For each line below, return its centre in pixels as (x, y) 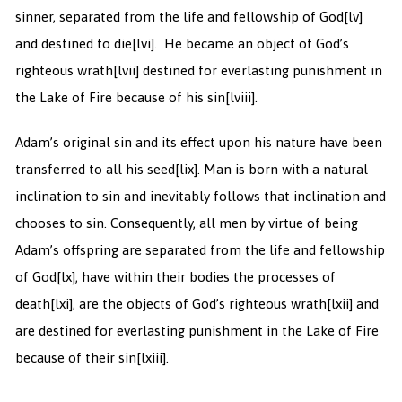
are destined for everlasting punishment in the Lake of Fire (197, 331)
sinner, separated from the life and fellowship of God (179, 17)
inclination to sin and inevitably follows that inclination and (200, 197)
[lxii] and (352, 304)
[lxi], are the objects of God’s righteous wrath (188, 304)
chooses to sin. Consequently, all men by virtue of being (186, 223)
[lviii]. (241, 98)
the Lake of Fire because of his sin (120, 98)
